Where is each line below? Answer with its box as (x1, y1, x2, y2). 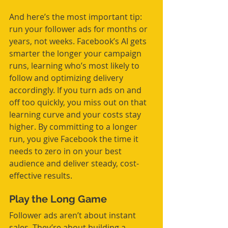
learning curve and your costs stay (9, 109, 143, 121)
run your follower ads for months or (9, 23, 150, 35)
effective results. (9, 170, 72, 182)
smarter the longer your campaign (9, 48, 144, 60)
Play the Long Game (9, 193, 107, 206)
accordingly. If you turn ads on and (9, 84, 144, 96)
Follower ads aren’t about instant (9, 210, 138, 221)
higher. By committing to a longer (9, 121, 139, 133)
